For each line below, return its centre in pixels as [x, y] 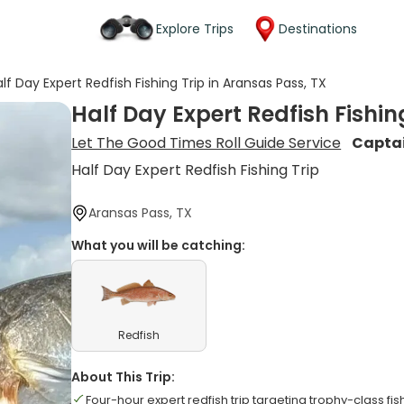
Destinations [318, 28]
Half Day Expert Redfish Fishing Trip [196, 170]
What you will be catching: [159, 245]
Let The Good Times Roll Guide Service [207, 143]
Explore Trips [195, 28]
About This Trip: [124, 377]
